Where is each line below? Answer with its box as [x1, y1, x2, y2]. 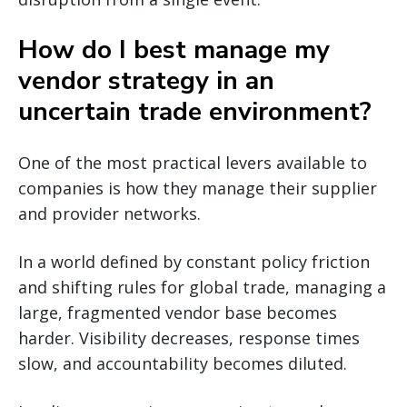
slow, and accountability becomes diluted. [18, 352, 347, 374]
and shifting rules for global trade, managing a [18, 275, 386, 298]
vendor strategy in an [18, 63, 274, 98]
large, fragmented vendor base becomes [18, 301, 337, 323]
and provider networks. [18, 202, 201, 224]
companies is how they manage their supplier [18, 176, 377, 199]
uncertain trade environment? [18, 94, 372, 129]
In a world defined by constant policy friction [18, 250, 370, 273]
